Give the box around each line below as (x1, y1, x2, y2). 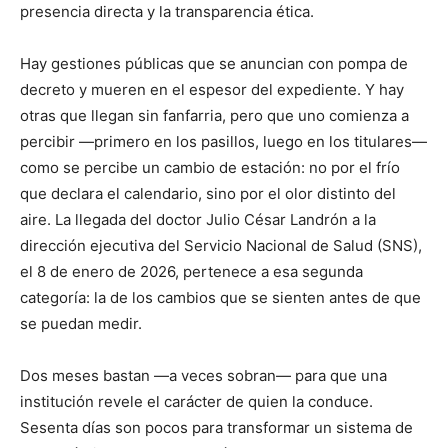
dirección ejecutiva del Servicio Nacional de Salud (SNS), (20, 236, 422, 255)
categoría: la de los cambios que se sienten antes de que (20, 288, 421, 307)
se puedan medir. (20, 314, 142, 333)
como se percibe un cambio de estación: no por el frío (20, 158, 400, 177)
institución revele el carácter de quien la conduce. (20, 392, 373, 411)
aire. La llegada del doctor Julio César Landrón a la (20, 210, 376, 229)
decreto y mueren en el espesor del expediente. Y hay (20, 80, 404, 99)
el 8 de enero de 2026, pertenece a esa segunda (20, 262, 363, 281)
